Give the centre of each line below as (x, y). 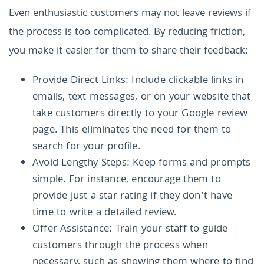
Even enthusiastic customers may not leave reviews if (130, 14)
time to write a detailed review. (105, 213)
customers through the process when (120, 246)
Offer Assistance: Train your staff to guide (130, 229)
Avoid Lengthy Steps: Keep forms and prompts (142, 163)
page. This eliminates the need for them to (132, 130)
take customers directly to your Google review (140, 114)
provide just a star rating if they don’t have (133, 196)
